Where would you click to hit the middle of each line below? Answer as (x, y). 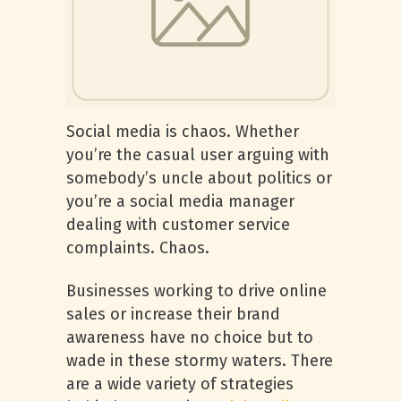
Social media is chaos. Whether (183, 132)
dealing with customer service (178, 225)
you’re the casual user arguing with (198, 155)
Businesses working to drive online (196, 291)
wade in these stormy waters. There (200, 361)
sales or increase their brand (173, 314)
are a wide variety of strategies (180, 384)
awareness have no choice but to (190, 337)
